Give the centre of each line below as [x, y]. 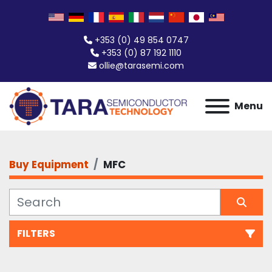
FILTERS [36, 233]
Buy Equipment [49, 165]
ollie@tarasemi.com [141, 66]
